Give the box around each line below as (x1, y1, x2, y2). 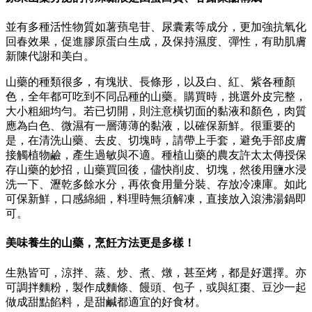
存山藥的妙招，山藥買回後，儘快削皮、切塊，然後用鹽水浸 (6, 164, 306, 175)
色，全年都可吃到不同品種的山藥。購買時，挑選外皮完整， (6, 91, 306, 102)
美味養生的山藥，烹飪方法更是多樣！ (6, 237, 195, 249)
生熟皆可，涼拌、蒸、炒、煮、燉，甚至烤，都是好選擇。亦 (6, 266, 306, 279)
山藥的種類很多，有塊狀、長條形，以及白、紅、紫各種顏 (6, 76, 295, 88)
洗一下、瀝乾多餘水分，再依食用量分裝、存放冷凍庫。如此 (6, 178, 306, 190)
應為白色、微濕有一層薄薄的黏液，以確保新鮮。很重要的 (6, 120, 295, 132)
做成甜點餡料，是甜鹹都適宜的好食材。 (6, 295, 206, 308)
